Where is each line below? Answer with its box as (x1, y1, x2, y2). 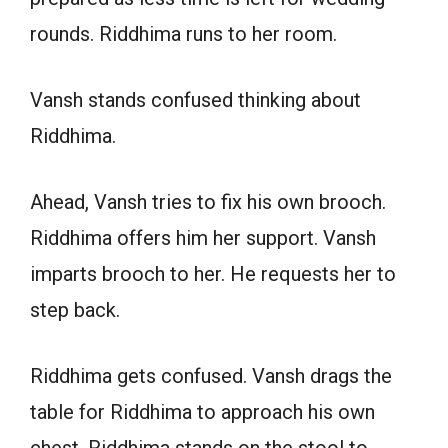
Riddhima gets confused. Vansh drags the (30, 363, 392, 388)
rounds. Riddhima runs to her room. (30, 21, 337, 46)
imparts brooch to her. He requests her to (30, 261, 396, 286)
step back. (30, 297, 120, 322)
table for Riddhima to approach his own (30, 399, 375, 424)
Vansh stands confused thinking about (30, 87, 361, 112)
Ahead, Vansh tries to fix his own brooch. (30, 189, 386, 214)
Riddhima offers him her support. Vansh (30, 225, 376, 250)
